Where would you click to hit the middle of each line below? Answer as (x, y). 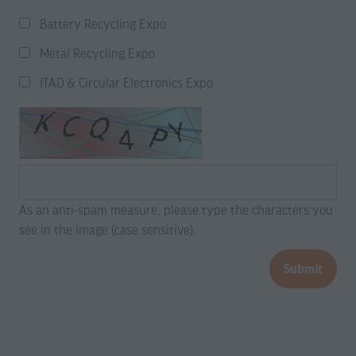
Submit (303, 269)
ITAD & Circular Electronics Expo (126, 83)
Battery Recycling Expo (103, 24)
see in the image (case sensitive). (108, 230)
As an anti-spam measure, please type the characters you (176, 210)
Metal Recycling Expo (97, 53)
